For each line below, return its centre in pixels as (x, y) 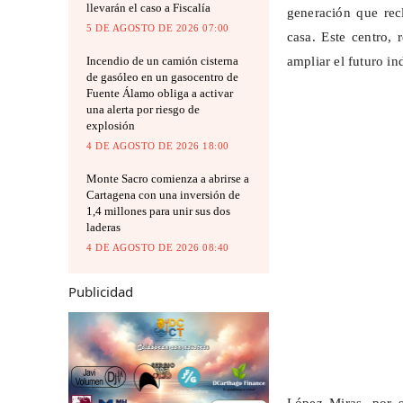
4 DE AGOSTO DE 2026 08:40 (158, 248)
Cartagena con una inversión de (163, 195)
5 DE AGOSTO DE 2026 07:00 (158, 28)
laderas (103, 228)
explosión (111, 126)
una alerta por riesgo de (143, 110)
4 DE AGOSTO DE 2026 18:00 (158, 146)
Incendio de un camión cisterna (162, 61)
